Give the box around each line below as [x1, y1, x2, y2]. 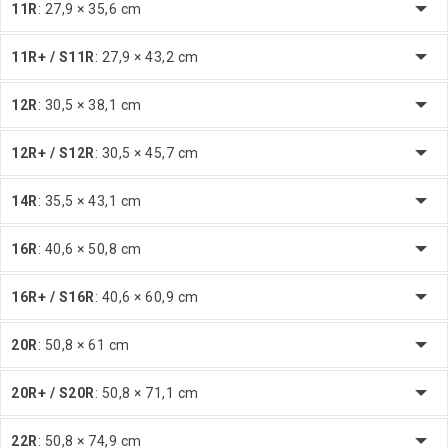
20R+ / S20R [11, 384, 95, 401]
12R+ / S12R [11, 144, 95, 161]
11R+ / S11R [11, 48, 95, 65]
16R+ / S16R [11, 288, 95, 305]
